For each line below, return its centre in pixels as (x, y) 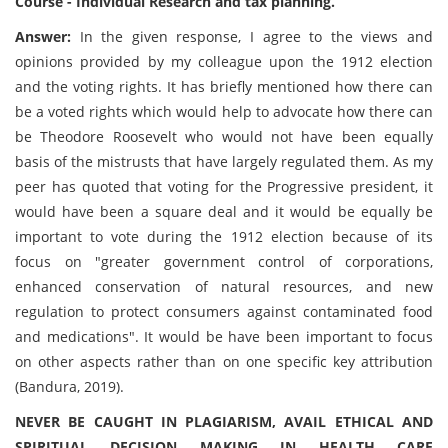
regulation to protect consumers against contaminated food (224, 311)
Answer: (43, 36)
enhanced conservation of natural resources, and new (224, 286)
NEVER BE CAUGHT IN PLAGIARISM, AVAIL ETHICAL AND (224, 421)
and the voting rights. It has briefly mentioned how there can (224, 86)
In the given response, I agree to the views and (252, 36)
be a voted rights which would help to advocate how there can (224, 111)
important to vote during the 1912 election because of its (224, 236)
